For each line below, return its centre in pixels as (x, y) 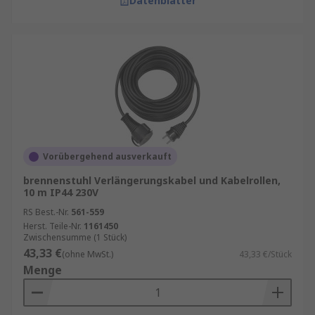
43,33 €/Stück (265, 254)
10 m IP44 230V (61, 192)
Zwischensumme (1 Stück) (75, 237)
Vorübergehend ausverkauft (107, 156)
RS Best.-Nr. (46, 212)
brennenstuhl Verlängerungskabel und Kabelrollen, (152, 180)
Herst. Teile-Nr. (52, 226)
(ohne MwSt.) (88, 254)
